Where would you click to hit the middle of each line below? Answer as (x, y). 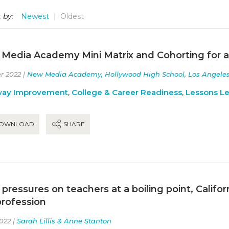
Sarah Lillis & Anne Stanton (64, 221)
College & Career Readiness (127, 92)
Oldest (72, 16)
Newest (35, 16)
